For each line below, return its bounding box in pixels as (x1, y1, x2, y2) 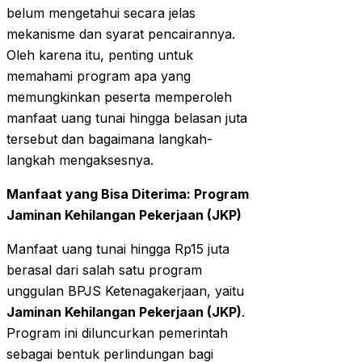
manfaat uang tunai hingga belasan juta (6, 110, 247, 127)
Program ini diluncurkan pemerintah (6, 325, 228, 342)
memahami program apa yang (6, 68, 191, 85)
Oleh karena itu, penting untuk (6, 47, 193, 64)
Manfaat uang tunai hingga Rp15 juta (6, 241, 229, 258)
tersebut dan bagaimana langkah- (6, 131, 213, 148)
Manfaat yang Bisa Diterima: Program (6, 186, 249, 203)
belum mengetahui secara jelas (6, 5, 196, 22)
